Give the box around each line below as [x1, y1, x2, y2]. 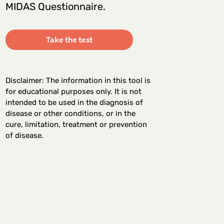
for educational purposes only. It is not [5, 87, 141, 96]
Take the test [46, 34, 92, 45]
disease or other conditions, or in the [5, 109, 135, 118]
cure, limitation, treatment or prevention [5, 120, 147, 129]
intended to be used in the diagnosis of [5, 98, 143, 107]
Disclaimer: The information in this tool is [5, 76, 150, 85]
